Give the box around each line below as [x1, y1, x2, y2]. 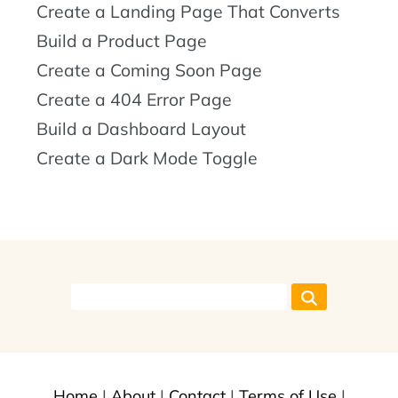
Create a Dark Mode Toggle [36, 147, 258, 169]
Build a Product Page [36, 29, 207, 52]
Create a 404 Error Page [36, 88, 232, 110]
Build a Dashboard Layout [36, 117, 246, 139]
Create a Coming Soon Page [36, 59, 262, 81]
